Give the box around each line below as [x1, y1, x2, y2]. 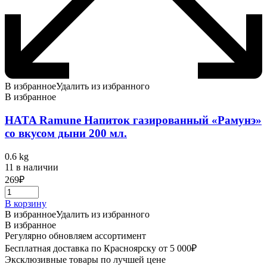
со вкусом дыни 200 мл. [5, 126, 127, 139]
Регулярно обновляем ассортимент [5, 230, 146, 241]
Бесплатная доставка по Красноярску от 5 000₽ [5, 243, 197, 253]
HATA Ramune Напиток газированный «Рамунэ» [5, 113, 262, 126]
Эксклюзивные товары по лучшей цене [5, 254, 166, 265]
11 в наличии [5, 162, 58, 172]
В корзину [5, 198, 46, 209]
